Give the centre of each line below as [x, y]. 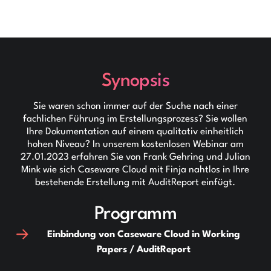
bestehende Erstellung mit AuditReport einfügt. [135, 182]
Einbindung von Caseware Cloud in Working [144, 235]
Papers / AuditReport [144, 250]
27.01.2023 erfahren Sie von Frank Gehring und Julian [135, 157]
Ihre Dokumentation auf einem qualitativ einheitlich [135, 132]
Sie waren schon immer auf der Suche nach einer [135, 106]
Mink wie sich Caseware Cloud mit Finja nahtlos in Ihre [135, 170]
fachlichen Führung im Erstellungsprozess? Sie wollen [135, 119]
